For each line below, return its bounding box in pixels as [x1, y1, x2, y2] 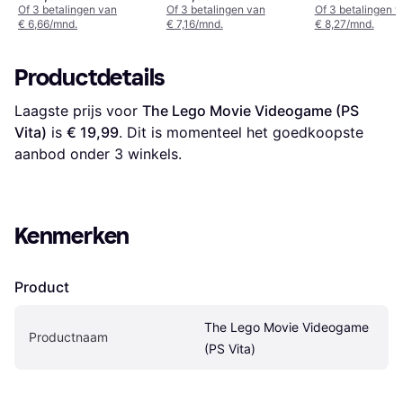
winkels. [123, 144, 182, 163]
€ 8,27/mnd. [314, 16, 374, 31]
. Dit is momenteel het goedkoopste [119, 122, 363, 141]
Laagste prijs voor [14, 101, 142, 120]
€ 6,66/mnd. [18, 16, 77, 31]
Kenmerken [14, 221, 130, 250]
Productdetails [14, 63, 166, 92]
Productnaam [29, 328, 108, 345]
